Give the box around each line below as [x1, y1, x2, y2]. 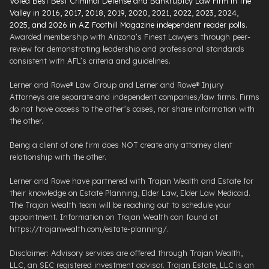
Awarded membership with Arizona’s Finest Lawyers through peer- [10, 32, 250, 42]
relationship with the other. [10, 152, 106, 162]
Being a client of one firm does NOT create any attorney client [10, 140, 232, 150]
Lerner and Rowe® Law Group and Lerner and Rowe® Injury [10, 80, 223, 90]
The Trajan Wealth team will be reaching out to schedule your [10, 200, 231, 210]
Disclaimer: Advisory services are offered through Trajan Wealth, [10, 248, 243, 258]
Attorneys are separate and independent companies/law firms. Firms [10, 92, 259, 102]
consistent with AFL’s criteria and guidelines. [10, 56, 171, 66]
